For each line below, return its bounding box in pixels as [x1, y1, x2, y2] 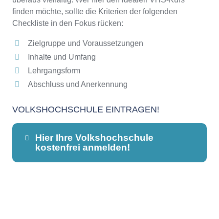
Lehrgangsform [28, 66, 80, 75]
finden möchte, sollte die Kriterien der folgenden [12, 7, 177, 16]
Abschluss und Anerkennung [28, 80, 128, 89]
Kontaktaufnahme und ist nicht [49, 194, 154, 202]
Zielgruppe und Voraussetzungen [28, 39, 143, 48]
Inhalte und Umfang [28, 53, 96, 62]
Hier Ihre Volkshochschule [35, 132, 153, 143]
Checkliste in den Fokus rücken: [12, 19, 123, 28]
